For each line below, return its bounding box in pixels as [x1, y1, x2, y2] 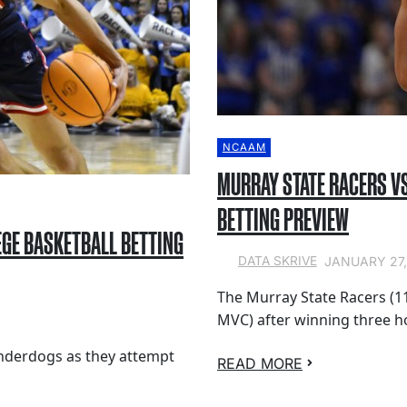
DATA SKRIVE [237, 253, 317, 268]
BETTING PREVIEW [217, 202, 349, 237]
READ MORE [217, 353, 303, 372]
